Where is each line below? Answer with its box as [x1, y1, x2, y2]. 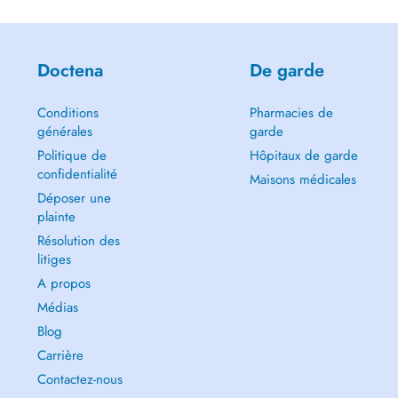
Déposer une [36, 187, 111, 208]
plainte [36, 206, 76, 227]
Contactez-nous [36, 369, 123, 389]
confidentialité [36, 163, 117, 184]
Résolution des [36, 230, 120, 251]
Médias [36, 297, 78, 317]
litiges [36, 249, 71, 269]
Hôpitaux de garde [249, 145, 358, 165]
